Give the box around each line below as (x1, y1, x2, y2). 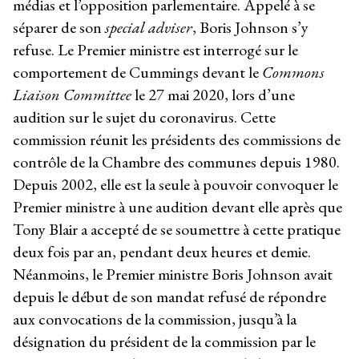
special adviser (105, 17, 192, 38)
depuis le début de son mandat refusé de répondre (13, 286, 326, 308)
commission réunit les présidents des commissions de (13, 129, 341, 151)
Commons (262, 62, 325, 83)
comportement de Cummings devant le (13, 62, 262, 83)
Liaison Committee (13, 84, 131, 106)
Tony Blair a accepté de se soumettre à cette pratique (13, 219, 341, 240)
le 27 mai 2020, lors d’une (131, 84, 295, 106)
